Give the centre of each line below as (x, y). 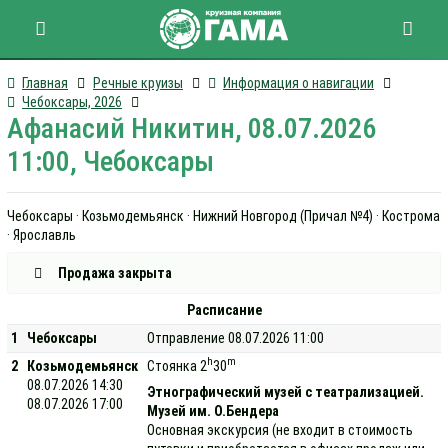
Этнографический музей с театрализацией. (286, 391)
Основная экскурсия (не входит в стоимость (280, 429)
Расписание (224, 310)
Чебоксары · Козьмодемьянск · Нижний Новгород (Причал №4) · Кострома (223, 216)
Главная (45, 83)
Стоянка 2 (177, 365)
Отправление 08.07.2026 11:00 (236, 337)
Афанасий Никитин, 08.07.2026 (191, 128)
